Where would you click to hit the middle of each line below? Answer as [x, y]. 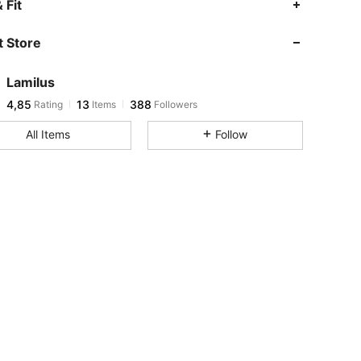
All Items [48, 134]
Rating [47, 104]
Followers [174, 104]
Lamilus [31, 82]
